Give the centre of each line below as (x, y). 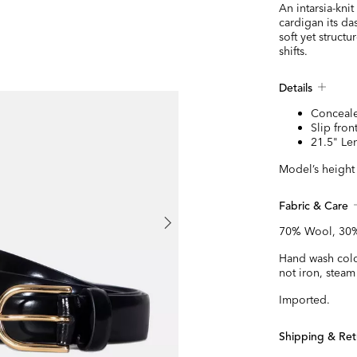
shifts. (294, 51)
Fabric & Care (314, 206)
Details (296, 88)
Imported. (305, 300)
